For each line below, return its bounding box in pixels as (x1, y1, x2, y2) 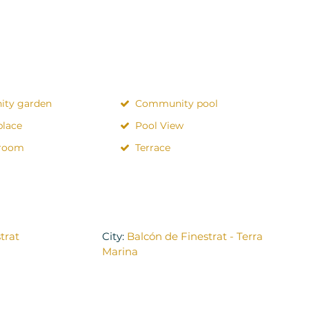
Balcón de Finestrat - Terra (126, 229, 263, 243)
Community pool (134, 97, 218, 110)
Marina (101, 244, 138, 258)
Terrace (134, 141, 170, 154)
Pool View (134, 119, 183, 132)
